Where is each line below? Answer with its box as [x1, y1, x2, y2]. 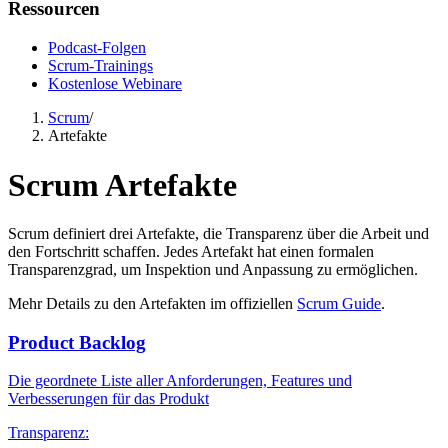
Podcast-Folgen [48, 39, 146, 57]
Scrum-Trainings [48, 57, 153, 75]
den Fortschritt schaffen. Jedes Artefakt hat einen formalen [8, 243, 374, 260]
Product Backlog [8, 331, 146, 353]
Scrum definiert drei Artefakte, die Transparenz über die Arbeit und [8, 225, 429, 242]
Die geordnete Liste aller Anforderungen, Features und [8, 372, 352, 390]
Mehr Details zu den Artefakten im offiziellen [8, 295, 297, 312]
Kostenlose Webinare [48, 75, 182, 93]
